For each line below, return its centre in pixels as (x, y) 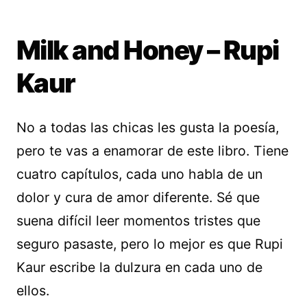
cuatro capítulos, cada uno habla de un (139, 174)
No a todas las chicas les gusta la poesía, (148, 127)
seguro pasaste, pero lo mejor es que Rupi (150, 244)
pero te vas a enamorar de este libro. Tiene (152, 151)
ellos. (33, 291)
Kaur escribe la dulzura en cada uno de (139, 267)
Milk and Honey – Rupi (148, 50)
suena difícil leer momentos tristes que (138, 221)
